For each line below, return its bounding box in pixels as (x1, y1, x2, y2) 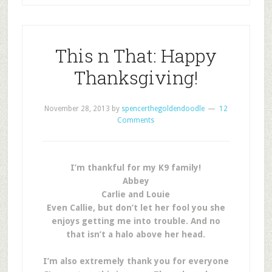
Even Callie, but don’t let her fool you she (46, 203, 225, 212)
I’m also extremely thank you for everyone (42, 256, 229, 266)
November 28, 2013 (44, 104, 110, 113)
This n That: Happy (55, 44, 217, 67)
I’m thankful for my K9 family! (70, 163, 202, 172)
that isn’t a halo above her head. (66, 229, 206, 239)
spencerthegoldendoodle (121, 104, 205, 113)
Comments (117, 116, 155, 124)
